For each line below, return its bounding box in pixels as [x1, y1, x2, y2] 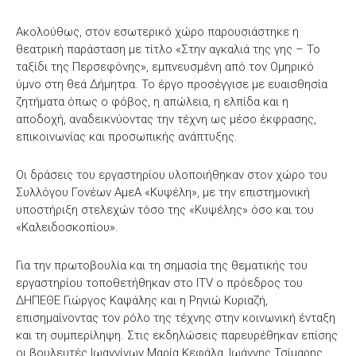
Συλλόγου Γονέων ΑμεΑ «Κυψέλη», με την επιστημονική [16, 184, 310, 199]
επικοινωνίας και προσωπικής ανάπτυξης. [16, 129, 238, 144]
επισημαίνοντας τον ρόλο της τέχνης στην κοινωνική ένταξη [16, 310, 335, 325]
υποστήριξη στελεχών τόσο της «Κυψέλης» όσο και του [16, 202, 314, 217]
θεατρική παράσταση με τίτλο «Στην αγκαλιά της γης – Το [16, 41, 320, 56]
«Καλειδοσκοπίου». [16, 219, 118, 234]
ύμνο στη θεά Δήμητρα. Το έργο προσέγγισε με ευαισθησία [16, 76, 327, 91]
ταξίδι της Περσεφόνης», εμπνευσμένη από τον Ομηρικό [16, 59, 314, 74]
